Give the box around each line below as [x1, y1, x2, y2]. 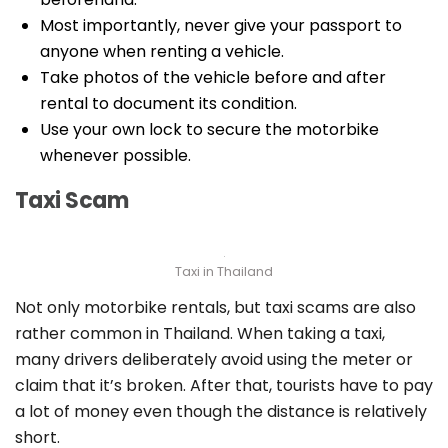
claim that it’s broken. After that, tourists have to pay [15, 374, 433, 398]
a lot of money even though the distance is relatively [15, 400, 427, 424]
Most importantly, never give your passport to [40, 14, 402, 38]
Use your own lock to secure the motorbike [40, 118, 379, 142]
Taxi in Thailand [175, 262, 273, 282]
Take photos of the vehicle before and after [40, 66, 386, 90]
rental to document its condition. [40, 92, 297, 116]
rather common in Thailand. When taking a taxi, [15, 322, 385, 346]
